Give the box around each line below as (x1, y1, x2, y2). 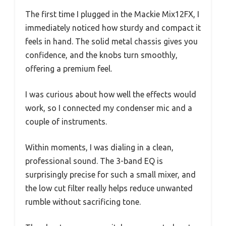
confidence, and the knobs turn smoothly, (25, 50, 178, 60)
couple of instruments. (25, 117, 107, 127)
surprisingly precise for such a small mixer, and (25, 170, 196, 180)
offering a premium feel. (25, 64, 112, 74)
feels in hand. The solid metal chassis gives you (25, 37, 198, 46)
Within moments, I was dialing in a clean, (25, 143, 174, 152)
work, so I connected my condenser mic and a (25, 103, 192, 113)
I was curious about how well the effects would (25, 90, 196, 99)
